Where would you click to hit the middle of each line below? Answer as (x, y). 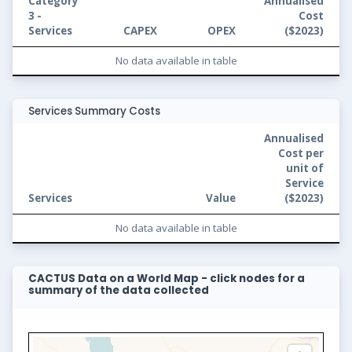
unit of (305, 169)
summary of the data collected (119, 291)
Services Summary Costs (94, 112)
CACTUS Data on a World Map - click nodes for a (167, 279)
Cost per (301, 154)
